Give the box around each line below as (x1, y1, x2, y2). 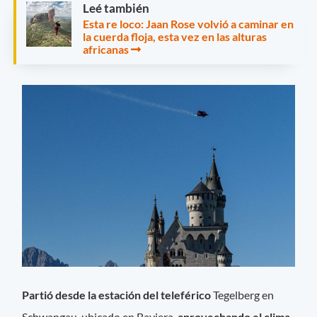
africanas (83, 42, 129, 56)
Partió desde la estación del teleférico (22, 288, 214, 302)
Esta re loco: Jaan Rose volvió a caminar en (83, 16, 294, 30)
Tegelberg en (213, 288, 275, 302)
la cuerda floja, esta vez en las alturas (83, 29, 267, 43)
